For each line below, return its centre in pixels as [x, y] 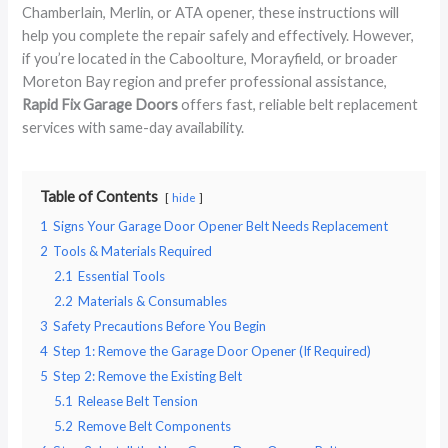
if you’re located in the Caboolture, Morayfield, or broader [210, 58]
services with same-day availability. [133, 127]
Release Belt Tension [138, 400]
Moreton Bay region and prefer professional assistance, [205, 81]
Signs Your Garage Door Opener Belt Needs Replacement [221, 225]
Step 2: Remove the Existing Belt [148, 375]
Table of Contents [99, 196]
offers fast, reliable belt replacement [298, 104]
